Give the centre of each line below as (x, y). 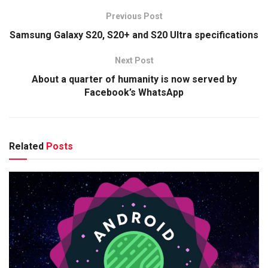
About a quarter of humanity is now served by (134, 80)
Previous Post (134, 16)
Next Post (134, 61)
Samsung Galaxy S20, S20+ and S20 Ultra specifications (134, 35)
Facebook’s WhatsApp (134, 93)
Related (26, 147)
